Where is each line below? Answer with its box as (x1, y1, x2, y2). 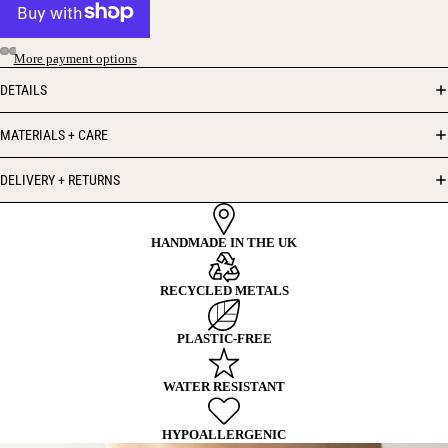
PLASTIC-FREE (176, 331, 272, 347)
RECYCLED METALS (159, 283, 289, 299)
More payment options (13, 51, 137, 67)
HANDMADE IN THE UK (151, 235, 297, 251)
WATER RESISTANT (163, 379, 285, 395)
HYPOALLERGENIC (162, 427, 286, 443)
